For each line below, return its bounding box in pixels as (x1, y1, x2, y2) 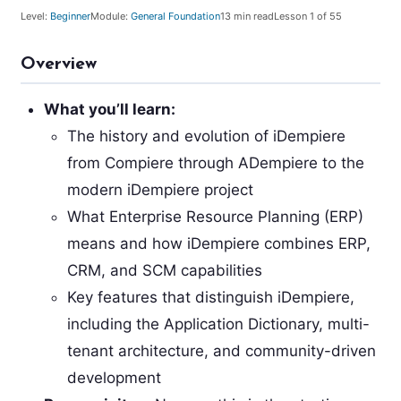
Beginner (49, 9, 90, 22)
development (66, 368, 161, 387)
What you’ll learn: (43, 99, 175, 118)
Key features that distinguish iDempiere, (66, 287, 354, 306)
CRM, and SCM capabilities (66, 260, 262, 279)
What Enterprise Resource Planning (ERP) (66, 207, 363, 226)
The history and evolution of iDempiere (66, 126, 346, 145)
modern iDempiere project (66, 180, 253, 199)
